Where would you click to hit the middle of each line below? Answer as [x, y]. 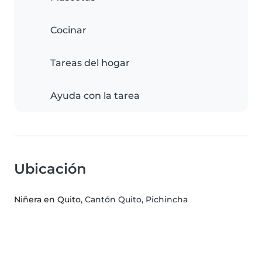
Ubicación [50, 169]
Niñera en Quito [47, 200]
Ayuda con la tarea [95, 96]
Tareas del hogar [90, 63]
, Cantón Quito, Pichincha [134, 200]
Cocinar [68, 30]
